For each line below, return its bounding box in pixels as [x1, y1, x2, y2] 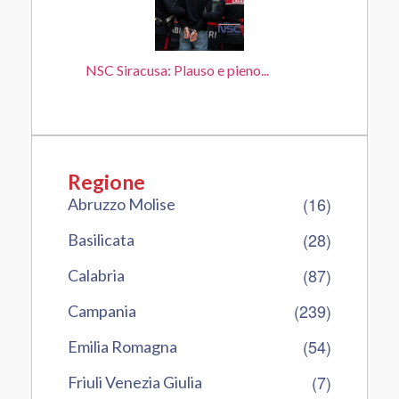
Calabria [68, 265, 125, 285]
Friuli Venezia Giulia [68, 372, 202, 392]
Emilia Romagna [68, 337, 177, 356]
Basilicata [68, 230, 134, 249]
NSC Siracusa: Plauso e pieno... [85, 61, 269, 78]
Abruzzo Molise [68, 194, 175, 214]
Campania [68, 301, 136, 321]
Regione [68, 169, 145, 194]
